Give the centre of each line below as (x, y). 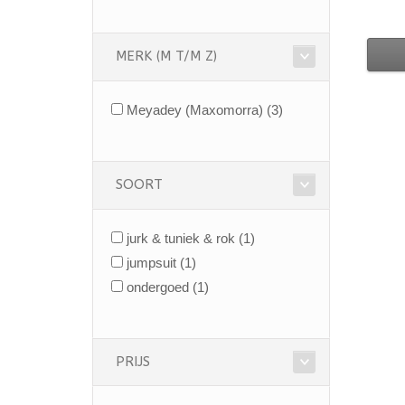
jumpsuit (153, 263)
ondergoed (160, 287)
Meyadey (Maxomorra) (197, 110)
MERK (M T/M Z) (166, 56)
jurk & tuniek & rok (183, 238)
